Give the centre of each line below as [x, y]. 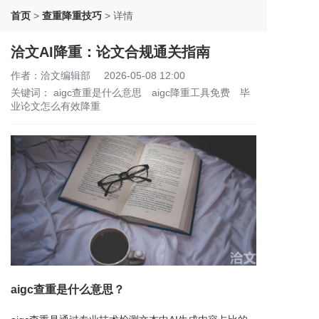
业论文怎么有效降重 [56, 106]
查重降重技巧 [72, 16]
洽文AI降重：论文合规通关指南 [110, 52]
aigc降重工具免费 [192, 93]
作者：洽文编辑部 [51, 75]
